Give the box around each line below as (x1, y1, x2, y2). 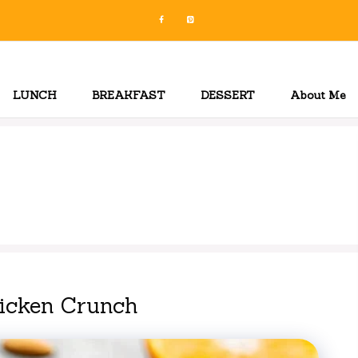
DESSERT (201, 88, 255, 102)
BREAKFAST (92, 88, 165, 102)
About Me (290, 88, 346, 102)
